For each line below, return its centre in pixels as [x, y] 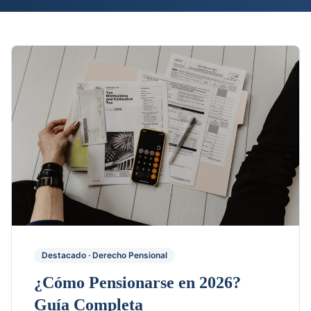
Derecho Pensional [130, 255]
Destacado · [67, 255]
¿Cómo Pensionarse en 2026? [137, 282]
